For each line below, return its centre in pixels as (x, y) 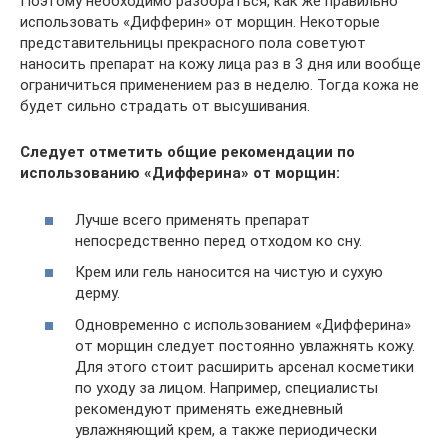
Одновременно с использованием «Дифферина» (243, 324)
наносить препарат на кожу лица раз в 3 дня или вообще (220, 64)
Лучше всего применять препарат (192, 219)
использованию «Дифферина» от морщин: (180, 173)
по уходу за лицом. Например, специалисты (226, 387)
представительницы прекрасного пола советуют (193, 43)
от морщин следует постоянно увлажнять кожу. (245, 345)
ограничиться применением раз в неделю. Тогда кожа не (219, 85)
